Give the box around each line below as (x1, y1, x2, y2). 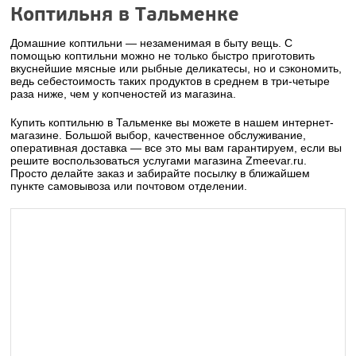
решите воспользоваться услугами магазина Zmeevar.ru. (10, 154, 308, 167)
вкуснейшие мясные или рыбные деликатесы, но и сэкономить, (10, 62, 342, 75)
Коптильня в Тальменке (10, 2, 240, 27)
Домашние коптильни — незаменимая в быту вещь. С (10, 37, 293, 49)
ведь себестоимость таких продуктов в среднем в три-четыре (10, 75, 331, 87)
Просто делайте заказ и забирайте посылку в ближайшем (10, 167, 311, 180)
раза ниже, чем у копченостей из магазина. (10, 87, 237, 100)
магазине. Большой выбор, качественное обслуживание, (10, 129, 307, 141)
